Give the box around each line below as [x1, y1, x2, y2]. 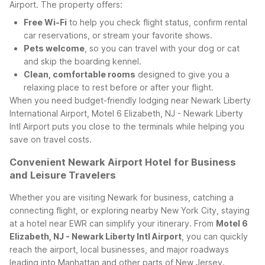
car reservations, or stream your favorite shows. [24, 30, 212, 40]
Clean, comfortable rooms [24, 69, 135, 79]
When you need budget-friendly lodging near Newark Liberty [9, 95, 251, 105]
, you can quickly [182, 231, 248, 242]
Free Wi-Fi [24, 17, 67, 27]
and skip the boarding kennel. [24, 56, 141, 66]
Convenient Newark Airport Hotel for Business [9, 156, 236, 168]
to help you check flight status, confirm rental [67, 17, 247, 27]
